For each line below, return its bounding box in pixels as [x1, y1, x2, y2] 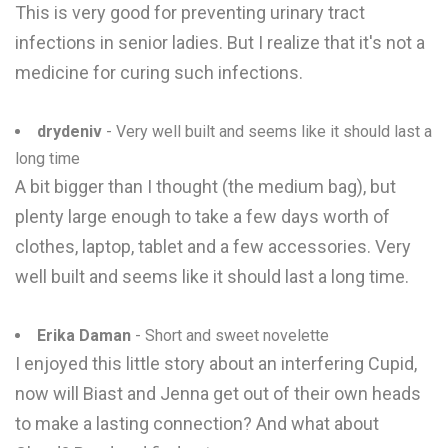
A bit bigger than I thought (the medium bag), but [15, 176, 396, 197]
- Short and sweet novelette [131, 326, 329, 345]
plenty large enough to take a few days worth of [15, 206, 390, 227]
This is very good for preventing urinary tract [15, 2, 365, 23]
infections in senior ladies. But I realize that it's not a [15, 32, 425, 53]
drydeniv [37, 122, 102, 141]
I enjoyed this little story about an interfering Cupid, [15, 353, 417, 374]
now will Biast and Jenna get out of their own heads [15, 383, 421, 404]
